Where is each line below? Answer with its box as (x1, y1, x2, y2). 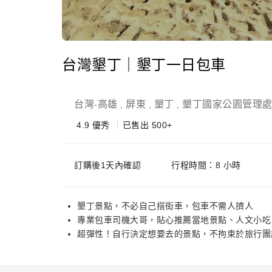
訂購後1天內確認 (74, 160, 141, 170)
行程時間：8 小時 (171, 160, 241, 170)
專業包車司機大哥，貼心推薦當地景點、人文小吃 (77, 215, 271, 225)
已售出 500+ (122, 120, 172, 130)
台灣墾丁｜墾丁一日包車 (62, 56, 226, 73)
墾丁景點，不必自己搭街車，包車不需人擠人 (77, 201, 253, 211)
